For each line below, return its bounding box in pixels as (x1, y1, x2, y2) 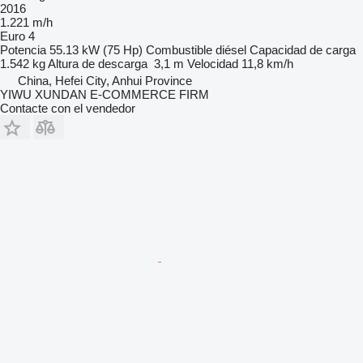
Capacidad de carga (250, 42, 356, 57)
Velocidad (187, 56, 238, 70)
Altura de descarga (48, 56, 147, 70)
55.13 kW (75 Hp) (49, 42, 143, 57)
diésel (216, 42, 246, 57)
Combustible (146, 42, 212, 57)
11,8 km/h (241, 56, 293, 70)
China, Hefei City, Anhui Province (18, 73, 192, 88)
